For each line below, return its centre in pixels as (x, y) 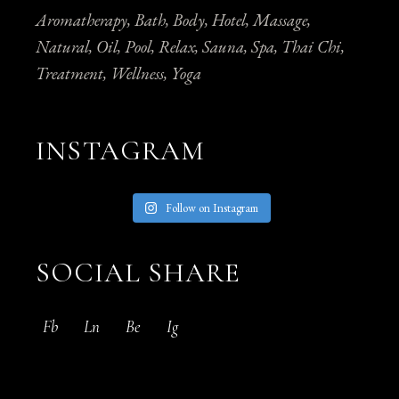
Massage (281, 20)
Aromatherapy (82, 20)
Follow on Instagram (212, 208)
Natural (63, 47)
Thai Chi (312, 47)
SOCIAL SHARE (138, 273)
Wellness (138, 74)
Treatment (70, 74)
